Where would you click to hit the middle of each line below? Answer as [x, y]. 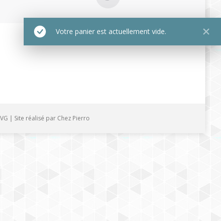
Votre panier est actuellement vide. [111, 31]
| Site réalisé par [33, 118]
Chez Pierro [74, 118]
